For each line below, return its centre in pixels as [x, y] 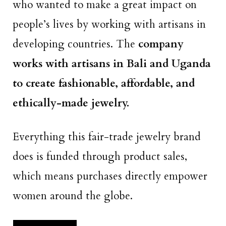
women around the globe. [74, 196]
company [159, 44]
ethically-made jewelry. [72, 103]
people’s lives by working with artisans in [109, 25]
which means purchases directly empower [110, 176]
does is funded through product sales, [100, 156]
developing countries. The [74, 44]
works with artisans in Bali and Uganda [112, 64]
